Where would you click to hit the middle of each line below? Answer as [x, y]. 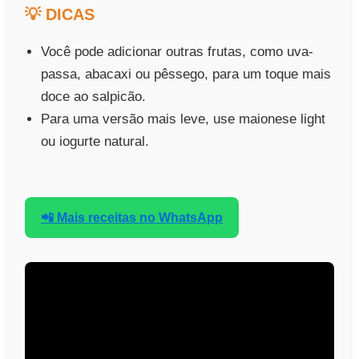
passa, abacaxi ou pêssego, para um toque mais [186, 74]
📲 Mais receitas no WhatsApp [132, 218]
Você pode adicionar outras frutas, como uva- [177, 51]
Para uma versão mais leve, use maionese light [184, 119]
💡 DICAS [60, 14]
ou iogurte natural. [95, 141]
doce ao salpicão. [94, 96]
